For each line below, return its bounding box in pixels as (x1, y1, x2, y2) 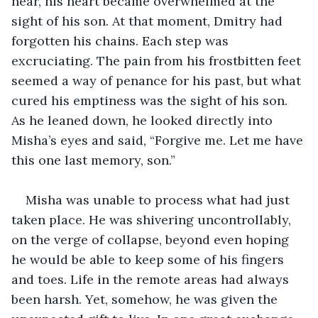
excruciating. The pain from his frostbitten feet (11, 52, 305, 69)
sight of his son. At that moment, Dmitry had (11, 12, 286, 29)
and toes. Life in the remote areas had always (11, 270, 292, 287)
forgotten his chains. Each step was (11, 32, 232, 49)
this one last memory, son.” (11, 151, 175, 168)
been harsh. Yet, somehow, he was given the (11, 290, 281, 307)
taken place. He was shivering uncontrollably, (11, 211, 295, 228)
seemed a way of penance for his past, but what (11, 72, 305, 89)
